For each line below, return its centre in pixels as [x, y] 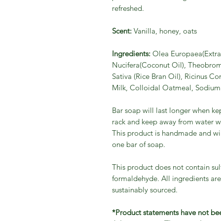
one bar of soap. [139, 144]
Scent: [122, 31]
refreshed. [128, 8]
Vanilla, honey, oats [164, 31]
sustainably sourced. [145, 189]
